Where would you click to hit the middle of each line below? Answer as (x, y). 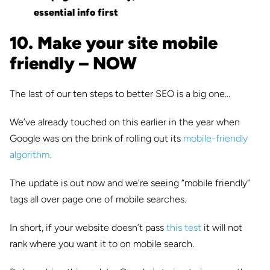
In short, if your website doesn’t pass (88, 228)
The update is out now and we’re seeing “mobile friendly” (130, 183)
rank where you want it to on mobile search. (102, 244)
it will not (222, 228)
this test (184, 228)
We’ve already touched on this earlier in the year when (125, 122)
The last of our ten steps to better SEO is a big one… (120, 94)
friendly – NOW (73, 64)
